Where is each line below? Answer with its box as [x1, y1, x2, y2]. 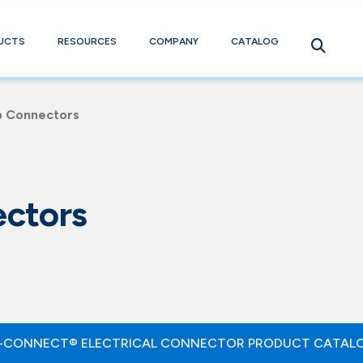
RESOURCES [58, 35, 117, 47]
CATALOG [231, 35, 280, 47]
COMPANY [149, 35, 199, 47]
